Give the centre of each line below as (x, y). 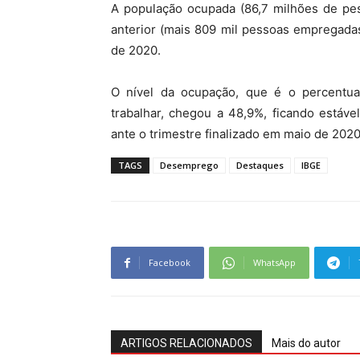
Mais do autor (306, 344)
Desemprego (189, 166)
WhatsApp (274, 263)
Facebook (170, 263)
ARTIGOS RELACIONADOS (186, 344)
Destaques (260, 166)
